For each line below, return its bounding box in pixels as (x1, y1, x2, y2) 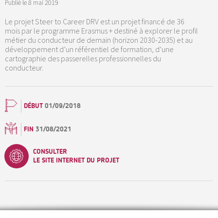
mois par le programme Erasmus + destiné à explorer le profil (5, 25, 198, 36)
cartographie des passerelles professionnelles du (5, 53, 161, 63)
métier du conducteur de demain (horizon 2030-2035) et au (5, 35, 193, 45)
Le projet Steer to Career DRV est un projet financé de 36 (5, 16, 184, 26)
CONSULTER (33, 147, 67, 156)
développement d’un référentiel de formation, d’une (5, 44, 174, 54)
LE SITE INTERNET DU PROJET (33, 156, 119, 165)
